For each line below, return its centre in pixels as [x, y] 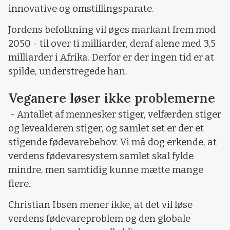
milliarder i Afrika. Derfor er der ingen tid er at [111, 58]
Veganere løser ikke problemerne [112, 98]
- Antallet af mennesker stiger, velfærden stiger [115, 114]
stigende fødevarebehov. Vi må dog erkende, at [112, 142]
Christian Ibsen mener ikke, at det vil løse [100, 205]
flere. [20, 184]
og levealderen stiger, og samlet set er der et [106, 128]
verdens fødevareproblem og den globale [99, 219]
